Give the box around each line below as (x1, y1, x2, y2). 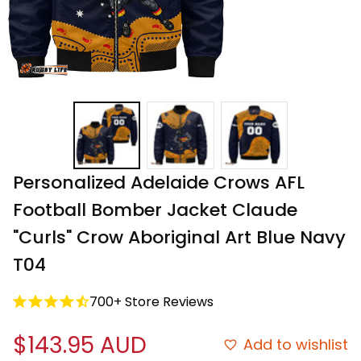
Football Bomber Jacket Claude (13, 197, 297, 222)
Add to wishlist (243, 334, 348, 355)
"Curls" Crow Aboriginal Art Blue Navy (13, 224, 346, 250)
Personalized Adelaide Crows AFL (13, 169, 305, 195)
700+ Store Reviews (89, 292, 214, 311)
